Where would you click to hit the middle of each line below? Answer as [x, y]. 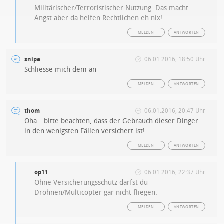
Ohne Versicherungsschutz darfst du [91, 183]
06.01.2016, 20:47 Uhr [175, 111]
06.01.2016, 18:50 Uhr [175, 60]
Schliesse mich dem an [61, 70]
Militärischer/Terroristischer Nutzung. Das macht [112, 8]
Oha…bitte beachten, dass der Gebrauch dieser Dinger [112, 121]
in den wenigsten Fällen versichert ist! [85, 131]
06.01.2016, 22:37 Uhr [175, 173]
